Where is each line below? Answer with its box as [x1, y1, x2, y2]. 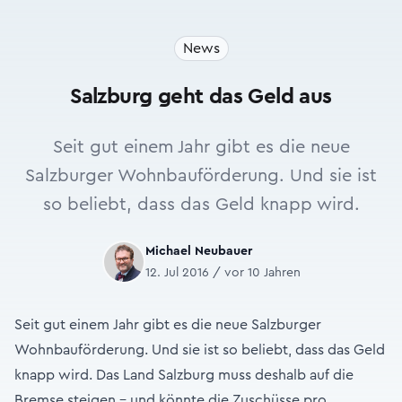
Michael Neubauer [144, 245, 252, 258]
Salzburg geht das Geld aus [70, 86, 332, 108]
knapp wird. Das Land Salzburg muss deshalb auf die [14, 368, 354, 382]
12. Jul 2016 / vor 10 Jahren [144, 267, 301, 279]
